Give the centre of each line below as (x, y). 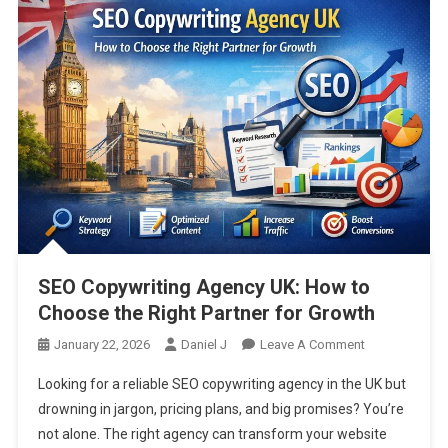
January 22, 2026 (101, 344)
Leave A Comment (312, 344)
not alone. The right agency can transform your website (212, 433)
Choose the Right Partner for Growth (206, 312)
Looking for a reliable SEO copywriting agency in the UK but (221, 383)
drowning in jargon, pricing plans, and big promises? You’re (220, 408)
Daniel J (203, 344)
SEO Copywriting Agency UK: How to (203, 286)
